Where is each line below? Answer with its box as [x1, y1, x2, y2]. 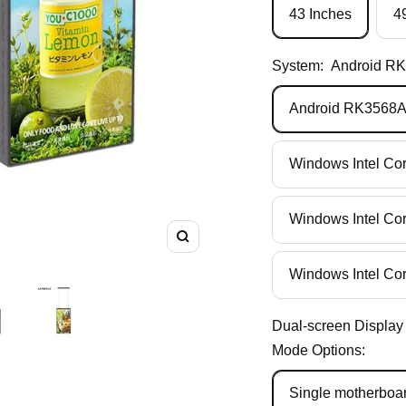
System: [272, 57, 324, 73]
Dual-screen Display [272, 317, 404, 333]
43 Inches [289, 5, 353, 22]
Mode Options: [272, 342, 366, 358]
